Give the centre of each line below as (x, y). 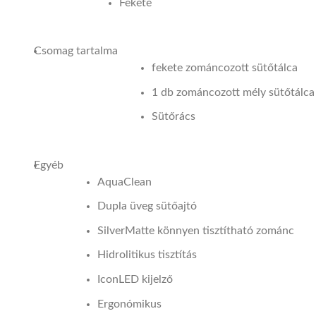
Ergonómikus (129, 304)
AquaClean (124, 182)
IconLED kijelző (135, 279)
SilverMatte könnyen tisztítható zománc (196, 230)
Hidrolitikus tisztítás (147, 255)
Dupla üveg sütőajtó (147, 206)
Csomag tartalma (76, 51)
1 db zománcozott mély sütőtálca (233, 92)
